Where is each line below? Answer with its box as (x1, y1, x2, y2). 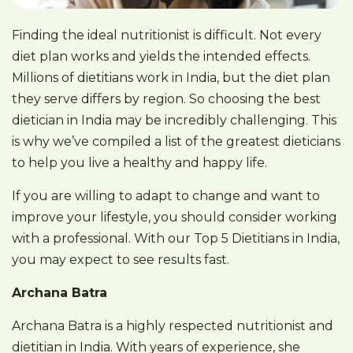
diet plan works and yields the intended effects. (12, 48, 310, 64)
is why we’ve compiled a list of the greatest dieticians (12, 133, 340, 149)
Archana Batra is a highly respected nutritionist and (12, 318, 333, 333)
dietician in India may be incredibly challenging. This (12, 112, 336, 128)
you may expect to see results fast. (12, 251, 229, 267)
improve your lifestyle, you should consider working (12, 209, 337, 225)
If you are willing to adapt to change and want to (12, 188, 320, 203)
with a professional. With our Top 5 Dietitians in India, (12, 230, 340, 246)
